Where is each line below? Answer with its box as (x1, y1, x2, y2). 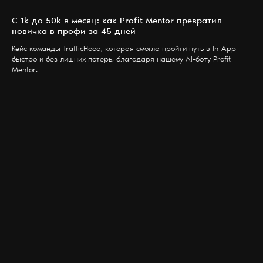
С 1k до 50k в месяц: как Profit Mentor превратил (12, 16, 222, 26)
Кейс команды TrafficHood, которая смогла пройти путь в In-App (12, 45, 236, 53)
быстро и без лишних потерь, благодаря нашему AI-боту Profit (12, 56, 231, 64)
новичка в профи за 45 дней (12, 27, 136, 36)
